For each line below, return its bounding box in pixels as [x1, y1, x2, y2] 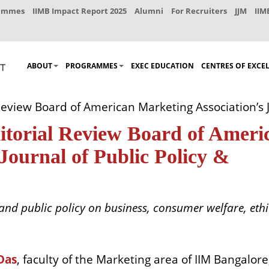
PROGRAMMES [65, 61, 118, 71]
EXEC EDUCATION [131, 61, 194, 71]
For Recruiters [171, 5, 227, 16]
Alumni [134, 5, 163, 16]
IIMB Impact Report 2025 [32, 5, 127, 16]
